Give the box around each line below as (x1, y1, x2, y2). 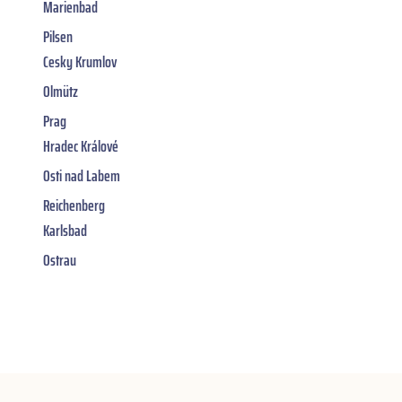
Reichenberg (43, 193, 105, 219)
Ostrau (43, 248, 76, 274)
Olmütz (43, 79, 78, 105)
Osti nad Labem (43, 163, 120, 189)
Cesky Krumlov (43, 49, 117, 75)
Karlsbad (43, 218, 87, 244)
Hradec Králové (43, 134, 118, 160)
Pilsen (43, 24, 73, 50)
